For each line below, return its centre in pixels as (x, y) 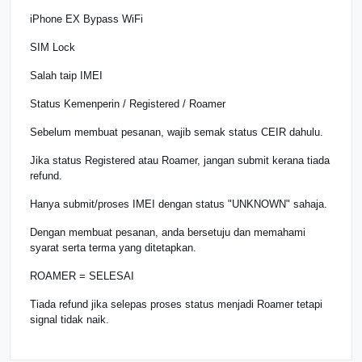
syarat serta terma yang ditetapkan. (113, 247)
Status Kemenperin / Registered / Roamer (128, 103)
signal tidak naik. (69, 319)
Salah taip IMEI (66, 75)
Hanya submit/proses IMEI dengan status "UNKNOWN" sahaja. (179, 204)
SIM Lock (53, 47)
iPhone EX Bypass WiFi (86, 19)
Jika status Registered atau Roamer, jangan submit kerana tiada (180, 160)
